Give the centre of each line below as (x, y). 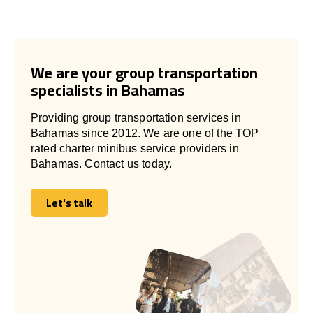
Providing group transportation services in (136, 117)
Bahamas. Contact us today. (102, 163)
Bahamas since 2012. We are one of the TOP (145, 133)
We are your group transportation (144, 72)
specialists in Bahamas (108, 90)
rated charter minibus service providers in (135, 148)
